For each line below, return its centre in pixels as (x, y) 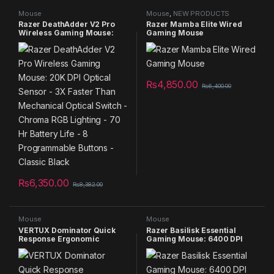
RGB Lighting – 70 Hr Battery (71, 67)
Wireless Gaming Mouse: (66, 33)
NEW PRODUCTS (202, 13)
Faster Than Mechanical (65, 50)
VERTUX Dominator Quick (67, 231)
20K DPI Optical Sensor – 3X (71, 42)
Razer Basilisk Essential (191, 231)
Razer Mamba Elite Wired (194, 24)
